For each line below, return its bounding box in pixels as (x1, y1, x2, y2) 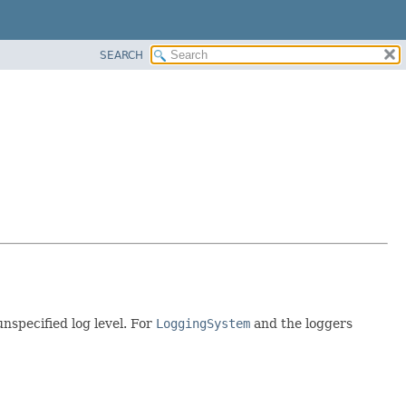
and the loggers (250, 315, 353, 331)
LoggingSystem (156, 315, 250, 331)
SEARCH (100, 48, 143, 62)
